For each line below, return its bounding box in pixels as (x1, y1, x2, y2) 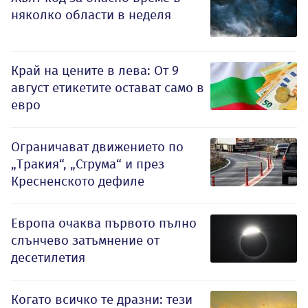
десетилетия (11, 249, 85, 265)
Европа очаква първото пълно (11, 214, 197, 231)
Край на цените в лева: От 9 (11, 62, 179, 78)
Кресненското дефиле (11, 173, 144, 189)
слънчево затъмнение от (11, 232, 159, 248)
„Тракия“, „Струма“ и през (11, 155, 164, 172)
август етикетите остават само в (11, 79, 204, 96)
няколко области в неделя (11, 6, 171, 23)
